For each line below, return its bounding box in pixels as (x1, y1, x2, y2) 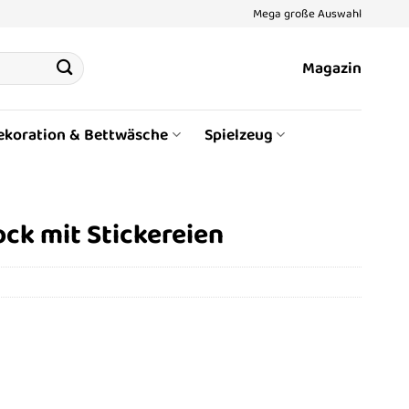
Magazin (302, 56, 362, 81)
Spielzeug (204, 121, 273, 148)
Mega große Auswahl (253, 4, 362, 23)
